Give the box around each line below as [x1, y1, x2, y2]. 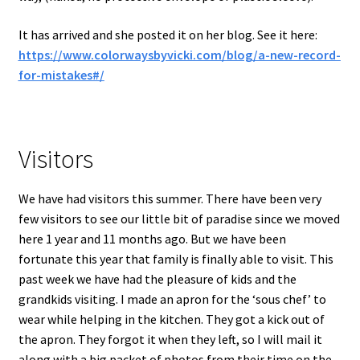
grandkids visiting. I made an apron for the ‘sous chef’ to [18, 290, 326, 307]
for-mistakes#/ [18, 67, 104, 84]
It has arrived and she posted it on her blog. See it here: [18, 27, 317, 43]
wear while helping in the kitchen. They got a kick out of [18, 310, 325, 327]
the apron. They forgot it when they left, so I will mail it [18, 330, 322, 347]
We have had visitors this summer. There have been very [18, 190, 321, 207]
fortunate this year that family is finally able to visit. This [18, 250, 333, 267]
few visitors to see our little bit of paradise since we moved [18, 210, 340, 227]
